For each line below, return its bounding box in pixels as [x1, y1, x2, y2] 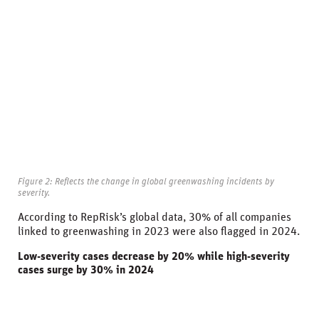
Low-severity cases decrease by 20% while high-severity [18, 250, 290, 262]
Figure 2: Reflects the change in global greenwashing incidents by [18, 176, 274, 187]
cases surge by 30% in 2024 [18, 263, 154, 276]
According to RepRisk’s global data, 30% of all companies [18, 211, 291, 223]
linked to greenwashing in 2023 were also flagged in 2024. [18, 225, 300, 237]
